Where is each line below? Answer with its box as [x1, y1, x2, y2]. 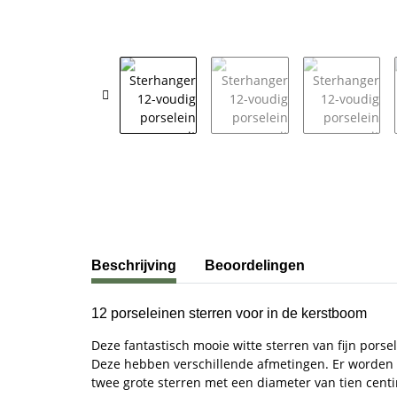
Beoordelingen [205, 257, 305, 273]
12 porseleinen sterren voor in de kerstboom [91, 305, 367, 321]
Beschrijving [91, 257, 176, 273]
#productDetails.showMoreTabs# [90, 247, 288, 265]
